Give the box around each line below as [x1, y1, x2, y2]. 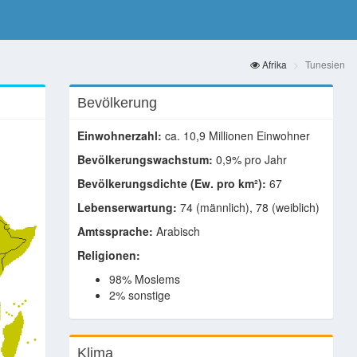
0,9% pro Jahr [212, 151, 287, 167]
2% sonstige [108, 287, 171, 303]
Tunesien [305, 57, 345, 71]
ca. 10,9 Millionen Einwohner [161, 127, 310, 143]
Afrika [260, 57, 287, 71]
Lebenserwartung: [76, 199, 177, 215]
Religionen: [76, 247, 140, 263]
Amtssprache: [76, 223, 153, 239]
